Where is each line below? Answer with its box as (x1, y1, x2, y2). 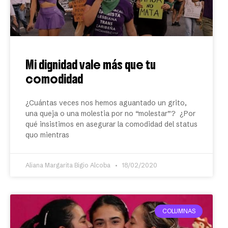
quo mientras (25, 130, 69, 139)
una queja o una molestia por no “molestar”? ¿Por (25, 109, 195, 118)
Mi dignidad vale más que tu (25, 57, 156, 72)
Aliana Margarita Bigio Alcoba (25, 161, 112, 169)
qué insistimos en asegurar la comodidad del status (25, 120, 197, 129)
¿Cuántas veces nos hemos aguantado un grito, (25, 98, 187, 107)
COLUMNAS (162, 207, 195, 215)
